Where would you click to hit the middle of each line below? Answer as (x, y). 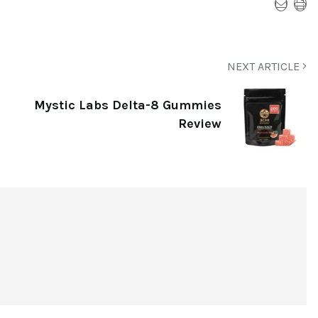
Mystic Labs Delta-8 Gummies (128, 105)
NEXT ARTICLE (265, 66)
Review (200, 124)
